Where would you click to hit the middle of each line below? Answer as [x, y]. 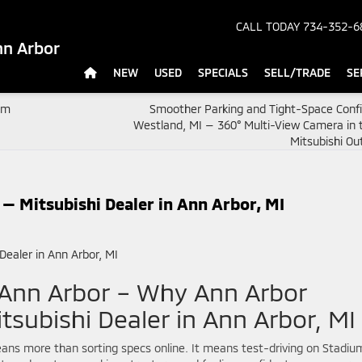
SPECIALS [223, 73]
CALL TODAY [268, 27]
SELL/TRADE [297, 73]
